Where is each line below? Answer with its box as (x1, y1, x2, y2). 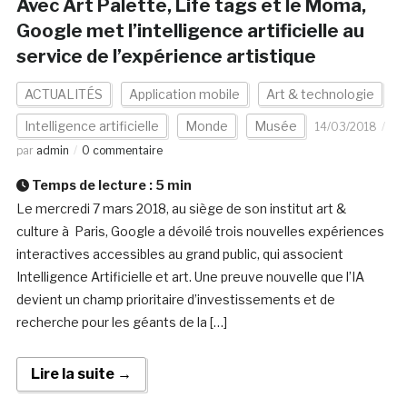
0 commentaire (81, 144, 163, 158)
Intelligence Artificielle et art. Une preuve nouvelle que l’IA (15, 269, 364, 285)
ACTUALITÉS (24, 86, 103, 103)
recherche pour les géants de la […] (15, 314, 227, 331)
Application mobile (128, 86, 240, 103)
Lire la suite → (30, 365, 132, 383)
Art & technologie (265, 86, 374, 103)
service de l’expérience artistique (15, 45, 316, 68)
